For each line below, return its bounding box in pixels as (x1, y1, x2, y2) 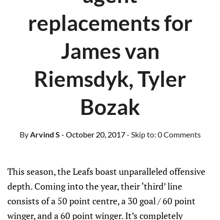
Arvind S (28, 130, 60, 139)
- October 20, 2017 (61, 130, 125, 139)
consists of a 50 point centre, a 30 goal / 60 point (7, 195, 195, 207)
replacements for (27, 10, 192, 35)
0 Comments (157, 130, 201, 139)
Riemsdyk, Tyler (34, 66, 186, 91)
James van (60, 38, 160, 63)
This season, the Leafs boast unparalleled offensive (7, 165, 205, 177)
